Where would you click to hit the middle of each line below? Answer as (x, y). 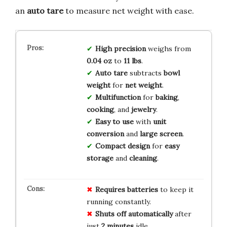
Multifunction (118, 98)
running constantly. (119, 202)
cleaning (143, 158)
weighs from (168, 49)
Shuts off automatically (134, 214)
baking (166, 98)
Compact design (122, 146)
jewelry (143, 110)
